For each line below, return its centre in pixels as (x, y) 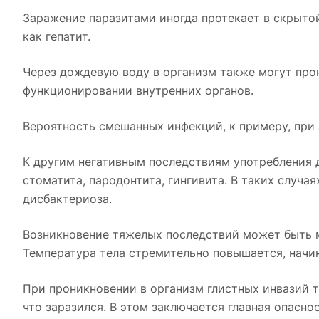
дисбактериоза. (67, 199)
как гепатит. (57, 37)
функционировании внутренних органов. (138, 91)
